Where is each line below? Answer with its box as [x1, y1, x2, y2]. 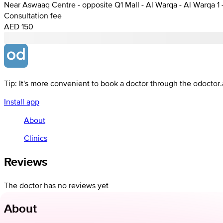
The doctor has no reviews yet [4, 180, 109, 190]
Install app [4, 97, 39, 106]
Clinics [24, 133, 47, 142]
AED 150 [4, 21, 33, 31]
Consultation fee [4, 10, 62, 20]
